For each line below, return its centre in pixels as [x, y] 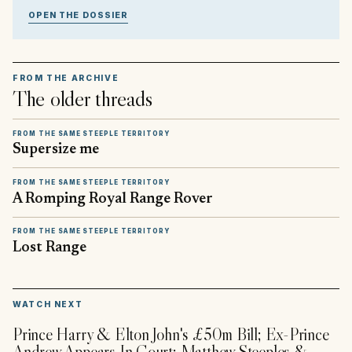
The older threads [82, 98]
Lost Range [49, 248]
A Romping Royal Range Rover [113, 199]
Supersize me [56, 150]
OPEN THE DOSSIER [78, 16]
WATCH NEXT [48, 304]
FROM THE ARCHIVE [66, 78]
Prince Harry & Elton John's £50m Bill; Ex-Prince [171, 334]
